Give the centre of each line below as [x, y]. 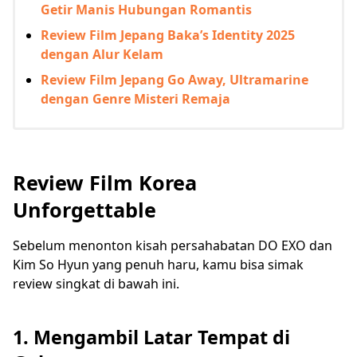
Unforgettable [87, 209]
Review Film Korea [105, 182]
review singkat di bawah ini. [96, 283]
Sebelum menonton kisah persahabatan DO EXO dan [173, 245]
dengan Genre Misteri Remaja [135, 98]
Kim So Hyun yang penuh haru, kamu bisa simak [158, 264]
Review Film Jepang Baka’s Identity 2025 [168, 35]
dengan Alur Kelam [102, 54]
